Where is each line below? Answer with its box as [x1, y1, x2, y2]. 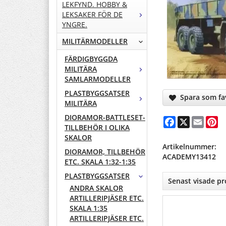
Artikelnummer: [162, 141, 216, 151]
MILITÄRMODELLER [62, 36, 128, 46]
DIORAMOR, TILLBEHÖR [65, 147, 145, 157]
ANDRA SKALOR [70, 183, 123, 193]
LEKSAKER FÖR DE [62, 10, 123, 20]
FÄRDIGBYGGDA [65, 54, 118, 64]
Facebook [176, 115, 208, 125]
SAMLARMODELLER [65, 74, 131, 84]
